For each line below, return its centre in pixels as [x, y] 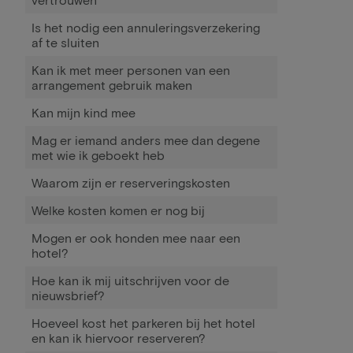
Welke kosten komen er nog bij [118, 210]
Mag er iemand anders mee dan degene [146, 140]
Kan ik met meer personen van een [131, 70]
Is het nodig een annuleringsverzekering [146, 27]
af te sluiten [65, 42]
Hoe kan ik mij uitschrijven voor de [130, 280]
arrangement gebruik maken [112, 85]
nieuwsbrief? [68, 295]
